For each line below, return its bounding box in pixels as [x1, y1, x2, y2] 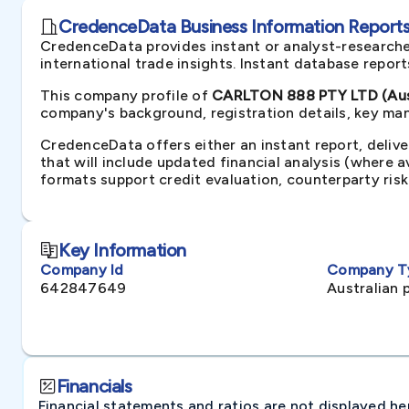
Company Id [40, 261, 124, 278]
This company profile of [40, 87, 212, 104]
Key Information [58, 239, 186, 261]
